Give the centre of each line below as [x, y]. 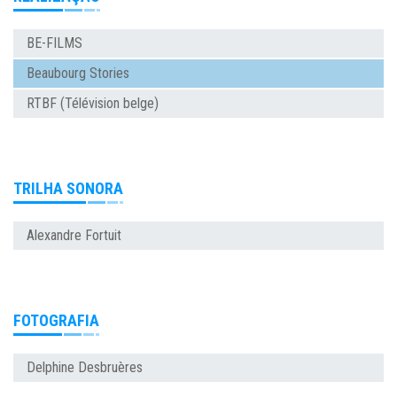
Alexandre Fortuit [74, 236]
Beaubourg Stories [78, 74]
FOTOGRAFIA [56, 321]
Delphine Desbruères [85, 368]
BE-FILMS [54, 43]
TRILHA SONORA [68, 189]
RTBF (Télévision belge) [93, 104]
